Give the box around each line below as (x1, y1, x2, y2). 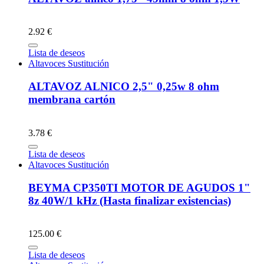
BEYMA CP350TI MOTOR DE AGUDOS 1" (28, 181, 250, 194)
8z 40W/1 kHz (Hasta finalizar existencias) (28, 194, 231, 207)
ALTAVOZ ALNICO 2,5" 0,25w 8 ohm (28, 80, 219, 93)
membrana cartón (28, 93, 115, 106)
